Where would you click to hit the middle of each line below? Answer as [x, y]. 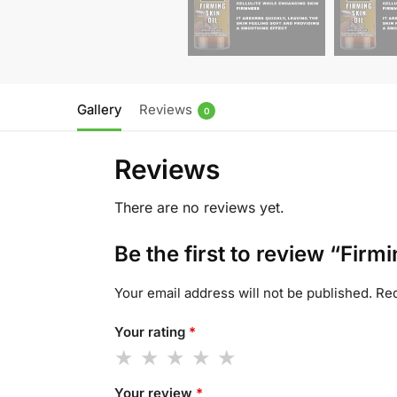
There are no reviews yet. [199, 208]
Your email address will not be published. [243, 293]
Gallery [99, 110]
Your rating [151, 331]
